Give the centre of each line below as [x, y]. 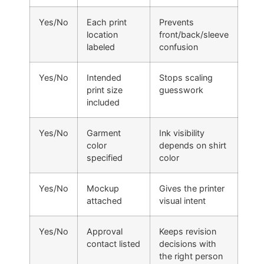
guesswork [181, 90]
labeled [101, 47]
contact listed [113, 243]
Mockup [103, 188]
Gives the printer [192, 188]
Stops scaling [186, 77]
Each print [107, 22]
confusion [179, 47]
